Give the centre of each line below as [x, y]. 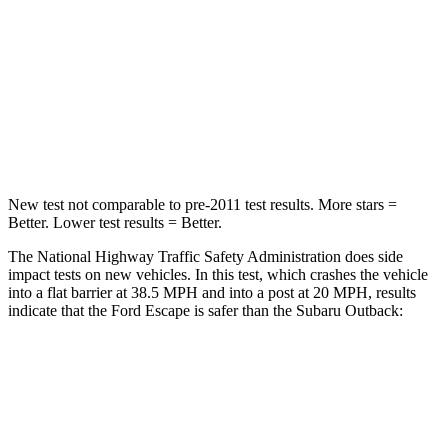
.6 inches [321, 93]
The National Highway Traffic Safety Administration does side [205, 256]
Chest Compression [155, 93]
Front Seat [288, 419]
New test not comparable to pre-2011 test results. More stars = [202, 204]
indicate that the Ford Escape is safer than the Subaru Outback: [205, 310]
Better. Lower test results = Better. [115, 222]
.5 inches [252, 93]
